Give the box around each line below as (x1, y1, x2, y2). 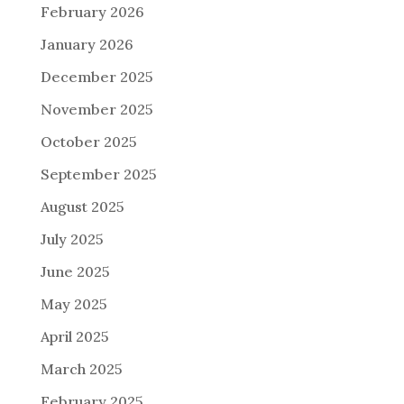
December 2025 (40, 68, 153, 87)
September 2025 (40, 165, 157, 184)
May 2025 (40, 295, 107, 314)
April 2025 (40, 327, 109, 346)
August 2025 (40, 197, 124, 216)
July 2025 (40, 230, 104, 249)
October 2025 (40, 133, 137, 151)
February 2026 (40, 3, 144, 22)
